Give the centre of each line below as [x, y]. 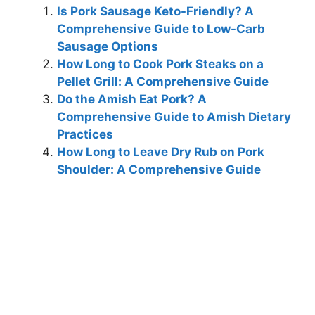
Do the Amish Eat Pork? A [132, 99]
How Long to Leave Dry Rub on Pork [161, 152]
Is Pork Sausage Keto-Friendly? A [155, 12]
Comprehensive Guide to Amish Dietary [174, 117]
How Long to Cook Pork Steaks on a [160, 64]
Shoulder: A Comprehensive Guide [159, 170]
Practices [85, 135]
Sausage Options [108, 47]
